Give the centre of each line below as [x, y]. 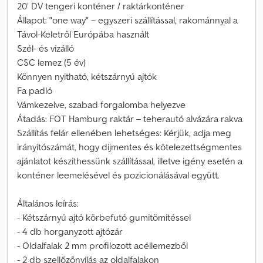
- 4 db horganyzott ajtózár [70, 231]
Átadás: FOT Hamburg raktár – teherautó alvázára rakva [130, 119]
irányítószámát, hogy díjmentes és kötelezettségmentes [129, 147]
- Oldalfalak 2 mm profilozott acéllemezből [102, 245]
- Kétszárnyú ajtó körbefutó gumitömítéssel [104, 217]
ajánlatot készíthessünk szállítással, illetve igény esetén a [130, 161]
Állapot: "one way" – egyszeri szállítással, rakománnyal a [127, 20]
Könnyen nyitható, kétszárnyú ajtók [87, 76]
